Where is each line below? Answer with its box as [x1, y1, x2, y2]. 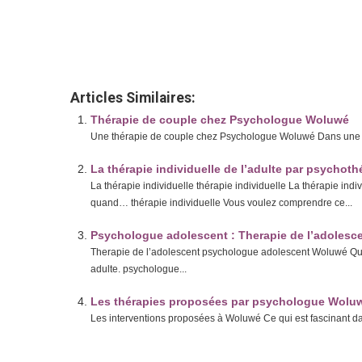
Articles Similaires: [70, 90, 196, 106]
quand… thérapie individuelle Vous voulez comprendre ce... [90, 197, 352, 208]
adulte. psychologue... [90, 263, 187, 275]
